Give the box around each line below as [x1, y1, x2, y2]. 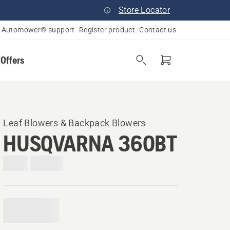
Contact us [139, 26, 177, 34]
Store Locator [118, 5, 170, 15]
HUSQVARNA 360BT [3, 130, 177, 156]
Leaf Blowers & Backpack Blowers [3, 118, 146, 128]
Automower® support [1, 26, 75, 34]
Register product [79, 26, 136, 34]
